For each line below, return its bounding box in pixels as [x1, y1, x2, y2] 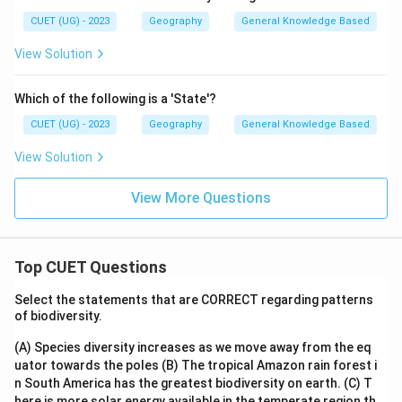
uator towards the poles [14, 358, 162, 372]
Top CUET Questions [14, 258, 167, 276]
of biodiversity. [14, 309, 105, 323]
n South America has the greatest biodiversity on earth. [14, 376, 344, 390]
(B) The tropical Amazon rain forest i [162, 358, 377, 372]
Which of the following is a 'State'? [14, 92, 216, 106]
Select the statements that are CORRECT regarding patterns [14, 293, 373, 307]
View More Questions [131, 189, 271, 206]
